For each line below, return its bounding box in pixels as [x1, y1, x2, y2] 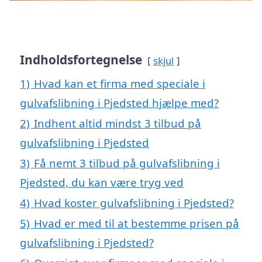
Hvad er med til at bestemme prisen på [34, 216, 239, 231]
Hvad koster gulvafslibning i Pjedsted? [34, 195, 234, 211]
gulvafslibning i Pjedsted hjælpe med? [20, 95, 219, 111]
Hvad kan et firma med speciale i [34, 76, 205, 91]
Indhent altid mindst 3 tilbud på [34, 116, 201, 131]
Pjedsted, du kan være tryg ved [20, 175, 184, 190]
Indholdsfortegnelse [20, 51, 142, 68]
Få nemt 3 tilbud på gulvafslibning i [34, 156, 220, 171]
